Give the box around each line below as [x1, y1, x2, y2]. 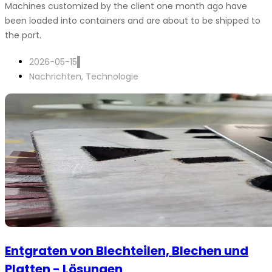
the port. [5, 29, 41, 41]
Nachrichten [29, 70, 81, 83]
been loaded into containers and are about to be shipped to [5, 15, 260, 27]
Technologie [86, 70, 138, 83]
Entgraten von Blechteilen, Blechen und [5, 242, 248, 259]
